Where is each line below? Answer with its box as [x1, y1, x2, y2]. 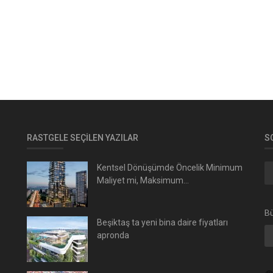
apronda [97, 230, 129, 240]
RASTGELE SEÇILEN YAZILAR [27, 132, 138, 143]
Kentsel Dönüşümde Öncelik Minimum [97, 162, 243, 172]
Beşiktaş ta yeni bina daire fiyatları [97, 217, 228, 227]
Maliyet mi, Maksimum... [97, 175, 189, 185]
